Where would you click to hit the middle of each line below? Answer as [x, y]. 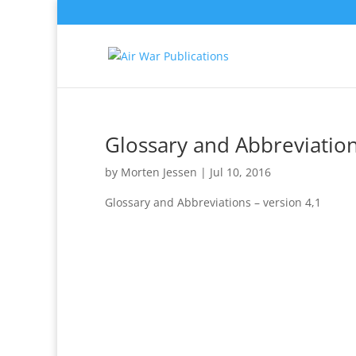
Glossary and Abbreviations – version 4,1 [213, 202]
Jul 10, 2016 [240, 172]
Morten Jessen [159, 172]
